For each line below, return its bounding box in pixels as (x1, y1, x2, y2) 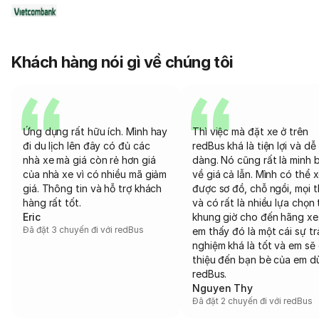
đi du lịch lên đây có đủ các (23, 140, 150, 152)
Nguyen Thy (192, 282, 253, 294)
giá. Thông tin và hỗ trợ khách (23, 182, 162, 194)
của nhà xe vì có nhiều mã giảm (23, 168, 167, 180)
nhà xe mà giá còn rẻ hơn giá (23, 154, 156, 166)
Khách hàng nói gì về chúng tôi (11, 53, 234, 71)
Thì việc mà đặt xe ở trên (192, 125, 308, 137)
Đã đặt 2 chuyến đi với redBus (192, 296, 313, 306)
